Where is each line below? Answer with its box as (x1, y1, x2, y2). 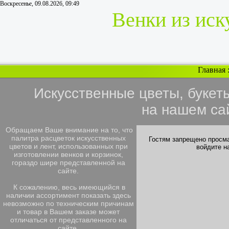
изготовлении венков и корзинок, (13, 150, 123, 158)
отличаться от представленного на (10, 216, 127, 224)
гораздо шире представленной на (11, 158, 125, 167)
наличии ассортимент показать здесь (6, 191, 131, 199)
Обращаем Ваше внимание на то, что (4, 126, 133, 134)
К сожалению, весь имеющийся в (11, 183, 125, 191)
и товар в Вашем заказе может (17, 208, 120, 216)
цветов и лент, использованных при (9, 142, 128, 150)
